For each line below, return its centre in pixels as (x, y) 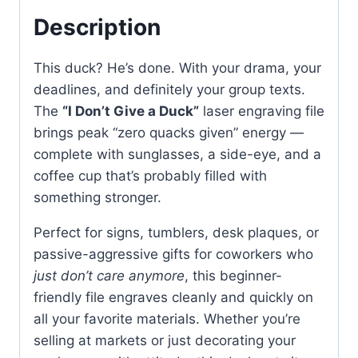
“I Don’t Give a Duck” (131, 111)
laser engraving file (262, 111)
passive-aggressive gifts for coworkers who (173, 254)
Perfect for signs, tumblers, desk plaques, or (176, 232)
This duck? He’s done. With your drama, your (177, 68)
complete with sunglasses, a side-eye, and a (177, 154)
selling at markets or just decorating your (165, 340)
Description (97, 27)
